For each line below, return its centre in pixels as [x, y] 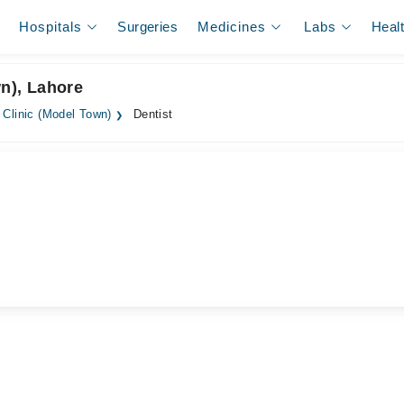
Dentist [151, 115]
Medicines [232, 27]
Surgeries [147, 27]
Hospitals [51, 27]
